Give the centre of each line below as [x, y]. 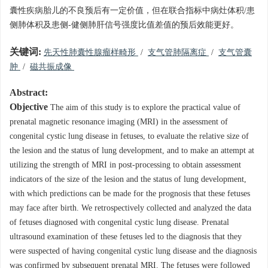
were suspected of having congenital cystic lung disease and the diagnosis [133, 251]
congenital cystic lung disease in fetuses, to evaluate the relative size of [129, 136]
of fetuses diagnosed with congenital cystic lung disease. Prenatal [119, 223]
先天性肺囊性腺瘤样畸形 [91, 53]
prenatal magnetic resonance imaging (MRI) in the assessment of [119, 122]
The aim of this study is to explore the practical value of [145, 108]
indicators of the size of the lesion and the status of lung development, [128, 179]
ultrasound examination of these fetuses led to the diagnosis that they [126, 237]
